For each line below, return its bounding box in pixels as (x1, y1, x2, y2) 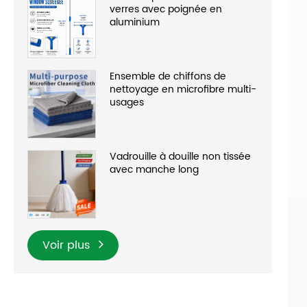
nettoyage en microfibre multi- (110, 82, 256, 98)
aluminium (110, 14, 160, 31)
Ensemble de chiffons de (110, 69, 226, 85)
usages (110, 95, 144, 111)
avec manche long (110, 162, 199, 178)
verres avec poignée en (110, 1, 222, 18)
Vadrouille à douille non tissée (110, 149, 251, 165)
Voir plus (42, 236, 93, 255)
